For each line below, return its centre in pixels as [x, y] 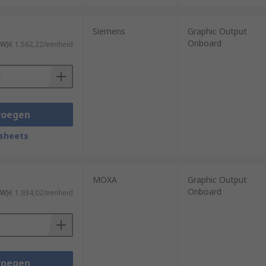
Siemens [109, 31]
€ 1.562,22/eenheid [41, 44]
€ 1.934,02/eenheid [41, 193]
